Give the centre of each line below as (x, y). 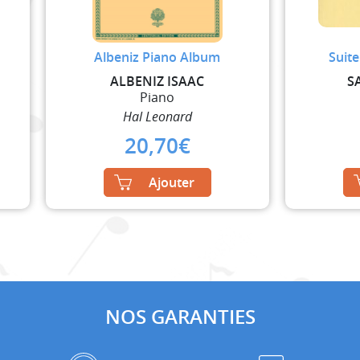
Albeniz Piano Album (157, 57)
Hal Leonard (157, 116)
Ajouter (171, 182)
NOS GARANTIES (180, 316)
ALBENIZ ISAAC (157, 81)
